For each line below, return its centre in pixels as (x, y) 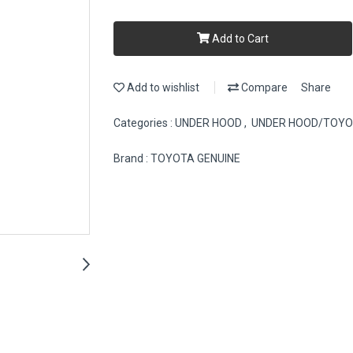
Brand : (132, 158)
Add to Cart (240, 38)
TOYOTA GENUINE (195, 158)
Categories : (144, 123)
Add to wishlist (162, 87)
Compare (263, 87)
